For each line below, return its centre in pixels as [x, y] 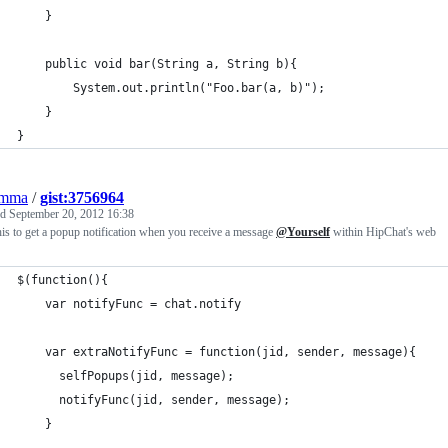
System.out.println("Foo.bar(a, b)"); [199, 88]
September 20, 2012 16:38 [71, 214]
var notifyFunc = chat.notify [143, 304]
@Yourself [303, 232]
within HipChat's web [383, 232]
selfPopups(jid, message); [139, 376]
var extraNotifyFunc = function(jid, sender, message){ [230, 352]
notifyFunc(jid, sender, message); [167, 400]
